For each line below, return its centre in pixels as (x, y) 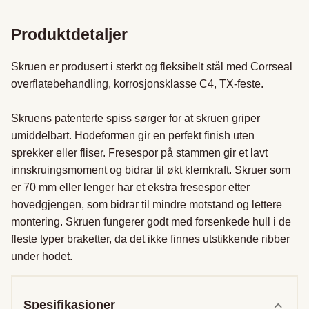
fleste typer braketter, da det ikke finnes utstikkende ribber (150, 239)
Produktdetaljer (69, 35)
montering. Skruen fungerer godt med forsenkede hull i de (151, 222)
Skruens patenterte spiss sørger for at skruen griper (136, 119)
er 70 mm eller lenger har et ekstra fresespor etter (130, 188)
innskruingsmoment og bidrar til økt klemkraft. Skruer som (151, 170)
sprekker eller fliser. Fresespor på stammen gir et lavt (139, 153)
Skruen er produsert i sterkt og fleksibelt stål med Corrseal (152, 67)
